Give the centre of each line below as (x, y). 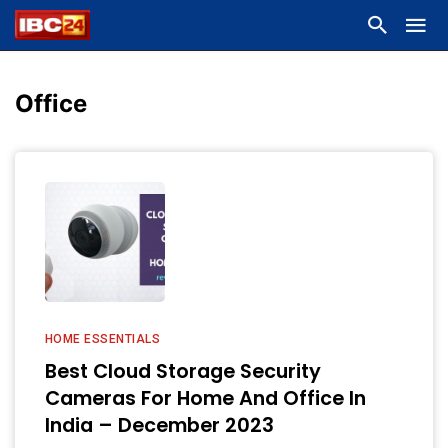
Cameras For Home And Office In (205, 398)
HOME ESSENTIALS (103, 339)
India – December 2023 (159, 425)
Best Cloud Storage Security (183, 371)
